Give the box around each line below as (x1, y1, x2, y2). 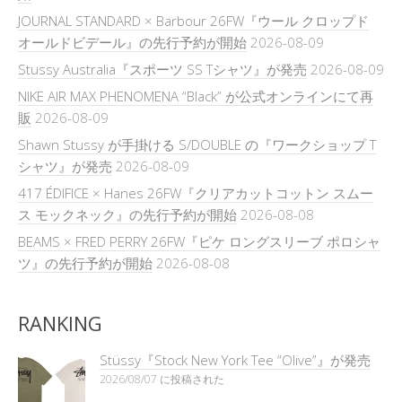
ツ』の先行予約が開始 (18, 253, 153, 272)
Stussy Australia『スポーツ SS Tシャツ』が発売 (18, 59, 307, 78)
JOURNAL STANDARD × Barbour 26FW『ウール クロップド (18, 11, 369, 30)
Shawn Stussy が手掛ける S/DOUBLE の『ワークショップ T (18, 135, 376, 153)
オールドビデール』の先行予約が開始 (18, 32, 247, 51)
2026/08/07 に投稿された (100, 371, 224, 387)
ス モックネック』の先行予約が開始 (18, 205, 237, 223)
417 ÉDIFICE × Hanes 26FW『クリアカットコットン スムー (18, 183, 373, 202)
